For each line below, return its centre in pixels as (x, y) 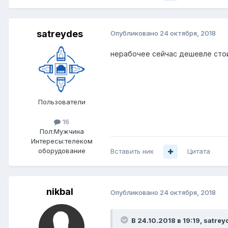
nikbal (60, 192)
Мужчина (69, 132)
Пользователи (62, 102)
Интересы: (48, 141)
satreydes (60, 34)
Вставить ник (132, 151)
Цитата (199, 151)
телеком (78, 141)
